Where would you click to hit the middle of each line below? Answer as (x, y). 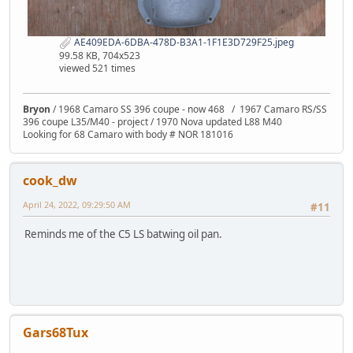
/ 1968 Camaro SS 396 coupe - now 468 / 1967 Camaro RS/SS (189, 109)
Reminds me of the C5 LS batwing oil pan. (123, 234)
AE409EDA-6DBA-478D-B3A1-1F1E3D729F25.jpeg (183, 43)
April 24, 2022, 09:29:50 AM (77, 204)
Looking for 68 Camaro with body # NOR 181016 (128, 134)
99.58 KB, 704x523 (100, 55)
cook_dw (50, 180)
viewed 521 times (97, 68)
